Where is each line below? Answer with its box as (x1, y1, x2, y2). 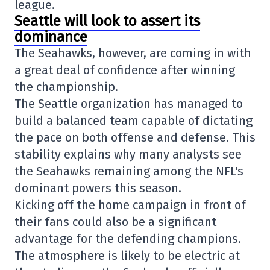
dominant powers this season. (14, 181, 181, 195)
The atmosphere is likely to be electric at (14, 248, 240, 263)
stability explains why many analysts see (14, 147, 242, 162)
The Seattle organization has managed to (14, 96, 243, 111)
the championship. (14, 80, 118, 94)
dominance (14, 28, 87, 45)
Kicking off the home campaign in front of (14, 198, 246, 212)
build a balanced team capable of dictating (14, 113, 253, 128)
